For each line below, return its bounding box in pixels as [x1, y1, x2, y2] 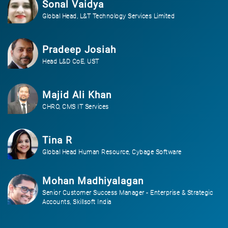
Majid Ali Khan [42, 89, 111, 101]
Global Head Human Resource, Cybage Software [42, 149, 182, 156]
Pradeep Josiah [42, 44, 116, 55]
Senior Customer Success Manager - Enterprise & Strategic [42, 189, 213, 196]
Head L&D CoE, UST [42, 58, 99, 65]
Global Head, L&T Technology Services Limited [42, 13, 175, 20]
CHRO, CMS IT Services [42, 103, 109, 110]
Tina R [42, 134, 72, 146]
